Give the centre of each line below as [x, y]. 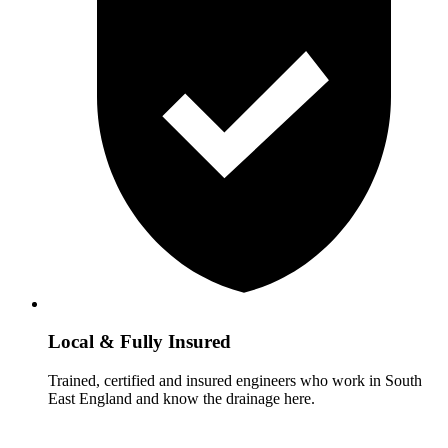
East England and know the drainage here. [181, 398]
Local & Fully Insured [139, 342]
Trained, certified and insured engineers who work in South [235, 380]
